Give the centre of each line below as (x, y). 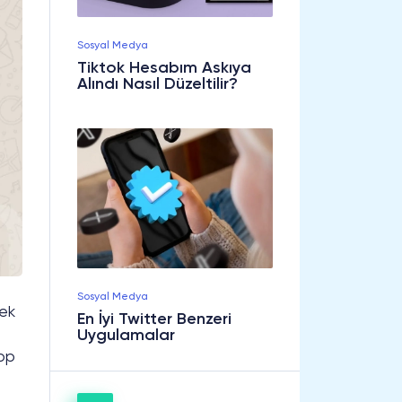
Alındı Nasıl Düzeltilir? (157, 84)
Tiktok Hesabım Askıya (164, 68)
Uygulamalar (126, 335)
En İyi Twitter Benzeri (154, 319)
